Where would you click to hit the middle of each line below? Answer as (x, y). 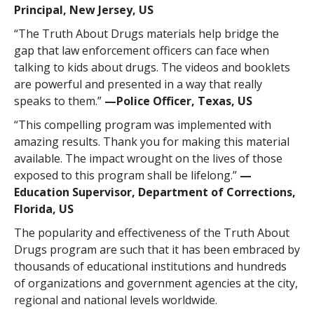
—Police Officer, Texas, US (178, 101)
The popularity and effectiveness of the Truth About (152, 233)
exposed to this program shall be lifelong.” (127, 176)
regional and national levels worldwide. (116, 300)
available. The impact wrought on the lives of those (148, 159)
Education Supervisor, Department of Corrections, (155, 192)
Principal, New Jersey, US (84, 10)
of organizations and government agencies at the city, (156, 284)
